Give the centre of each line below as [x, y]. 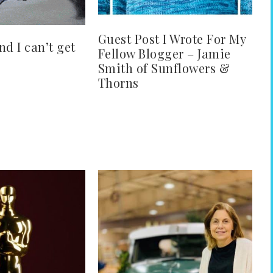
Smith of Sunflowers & [164, 68]
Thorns [118, 82]
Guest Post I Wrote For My [172, 38]
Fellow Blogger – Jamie [164, 53]
